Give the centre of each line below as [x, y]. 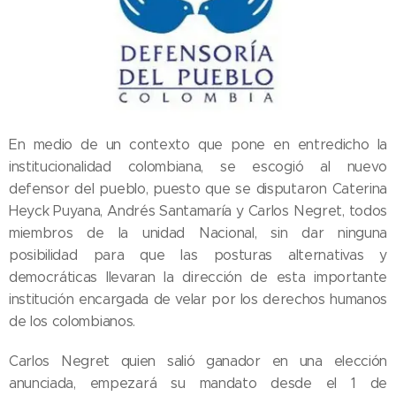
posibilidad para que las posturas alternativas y [198, 255]
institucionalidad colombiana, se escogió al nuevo [198, 167]
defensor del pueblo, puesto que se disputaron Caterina [198, 189]
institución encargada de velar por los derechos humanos [198, 300]
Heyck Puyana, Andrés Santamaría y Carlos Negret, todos [198, 211]
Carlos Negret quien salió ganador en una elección [198, 362]
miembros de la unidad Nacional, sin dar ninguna [198, 233]
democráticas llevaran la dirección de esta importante [198, 278]
